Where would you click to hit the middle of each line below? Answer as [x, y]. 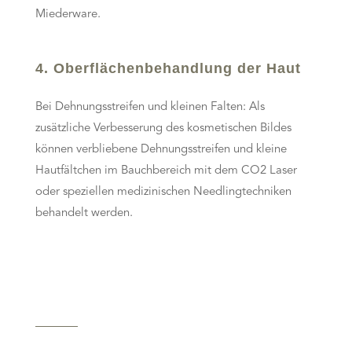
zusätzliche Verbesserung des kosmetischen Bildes [163, 129]
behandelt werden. [84, 214]
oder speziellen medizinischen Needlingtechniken [163, 192]
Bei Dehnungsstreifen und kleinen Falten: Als [150, 108]
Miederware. [68, 15]
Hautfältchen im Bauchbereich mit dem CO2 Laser [166, 171]
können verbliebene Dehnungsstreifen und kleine [161, 150]
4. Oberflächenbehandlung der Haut [168, 69]
